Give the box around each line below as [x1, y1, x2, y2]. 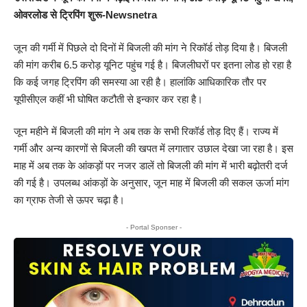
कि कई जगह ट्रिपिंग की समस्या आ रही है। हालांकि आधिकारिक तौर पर [14, 75, 267, 88]
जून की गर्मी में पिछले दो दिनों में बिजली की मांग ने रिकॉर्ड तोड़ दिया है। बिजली [14, 41, 287, 53]
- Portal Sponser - [125, 223, 182, 231]
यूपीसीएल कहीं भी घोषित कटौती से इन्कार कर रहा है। [14, 93, 203, 105]
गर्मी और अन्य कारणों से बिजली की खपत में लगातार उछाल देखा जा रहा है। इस [14, 143, 293, 154]
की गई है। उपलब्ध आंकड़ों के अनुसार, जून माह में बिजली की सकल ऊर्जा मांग [14, 177, 289, 188]
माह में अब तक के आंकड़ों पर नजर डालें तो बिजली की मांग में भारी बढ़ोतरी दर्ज [14, 160, 288, 171]
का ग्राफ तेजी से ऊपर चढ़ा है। [14, 194, 125, 206]
